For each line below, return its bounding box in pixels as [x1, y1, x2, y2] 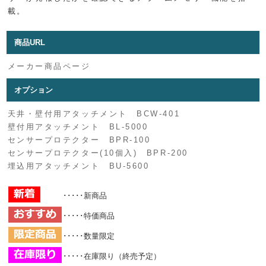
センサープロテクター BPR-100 [7, 135, 151, 144]
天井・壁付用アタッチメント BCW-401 [7, 109, 180, 118]
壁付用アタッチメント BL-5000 [7, 122, 148, 131]
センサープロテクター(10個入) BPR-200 [7, 148, 188, 157]
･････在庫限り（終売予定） [63, 252, 161, 261]
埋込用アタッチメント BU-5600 [7, 161, 150, 170]
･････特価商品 [63, 211, 115, 221]
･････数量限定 [63, 232, 115, 241]
